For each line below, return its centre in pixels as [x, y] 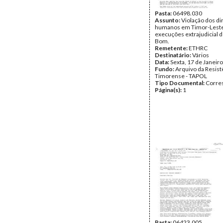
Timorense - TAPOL [181, 76]
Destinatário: [173, 55]
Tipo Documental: [180, 83]
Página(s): [169, 90]
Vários [201, 55]
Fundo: [165, 69]
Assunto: [168, 20]
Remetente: [172, 48]
